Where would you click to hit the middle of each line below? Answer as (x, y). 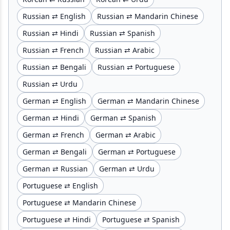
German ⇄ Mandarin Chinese (148, 101)
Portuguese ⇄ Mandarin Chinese (79, 202)
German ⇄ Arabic (126, 135)
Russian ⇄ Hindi (51, 33)
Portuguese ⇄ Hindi (57, 219)
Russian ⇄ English (54, 16)
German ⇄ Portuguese (137, 151)
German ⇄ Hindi (51, 118)
